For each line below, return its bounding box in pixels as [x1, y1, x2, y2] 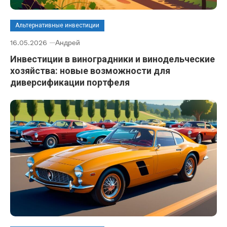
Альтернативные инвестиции [15, 22, 99, 29]
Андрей [55, 39, 80, 47]
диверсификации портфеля [10, 77, 130, 88]
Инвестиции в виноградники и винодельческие [10, 54, 215, 65]
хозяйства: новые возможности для [10, 65, 170, 77]
